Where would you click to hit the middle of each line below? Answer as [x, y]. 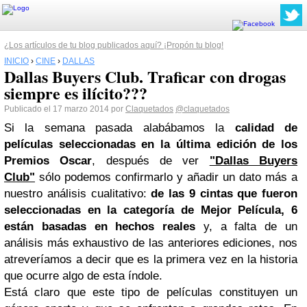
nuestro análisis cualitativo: [78, 194]
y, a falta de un [247, 226]
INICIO [16, 61]
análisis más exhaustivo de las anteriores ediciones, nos [151, 243]
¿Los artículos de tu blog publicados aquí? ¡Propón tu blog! [114, 45]
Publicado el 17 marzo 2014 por [65, 109]
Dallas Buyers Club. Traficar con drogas [145, 76]
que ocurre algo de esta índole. [83, 276]
